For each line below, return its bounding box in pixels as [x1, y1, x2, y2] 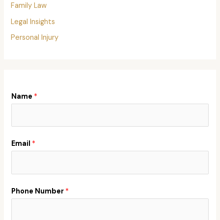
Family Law [11, 1, 47, 11]
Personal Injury [11, 33, 59, 43]
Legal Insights [11, 17, 55, 27]
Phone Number [11, 187, 66, 196]
